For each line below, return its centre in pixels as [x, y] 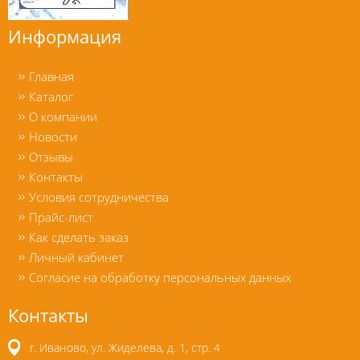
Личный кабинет [76, 257]
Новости [53, 137]
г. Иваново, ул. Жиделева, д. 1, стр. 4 [125, 348]
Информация [65, 37]
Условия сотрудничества [99, 197]
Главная [51, 76]
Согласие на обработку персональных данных [160, 277]
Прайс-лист [61, 217]
